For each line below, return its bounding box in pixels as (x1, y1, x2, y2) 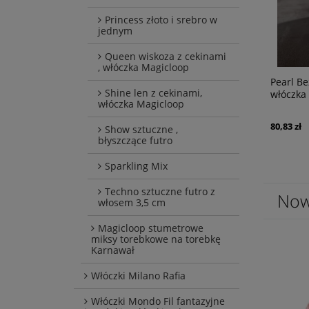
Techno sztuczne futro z (105, 185, 215, 199)
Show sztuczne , (105, 123, 178, 137)
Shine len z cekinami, (105, 86, 202, 100)
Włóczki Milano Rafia (91, 269, 186, 283)
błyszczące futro (98, 134, 172, 148)
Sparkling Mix (105, 159, 168, 173)
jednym (98, 24, 132, 38)
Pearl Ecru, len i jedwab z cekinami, (68, 75, 230, 89)
